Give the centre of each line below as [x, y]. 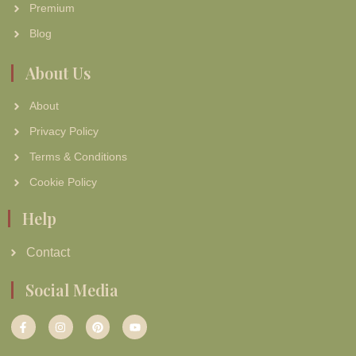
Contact [48, 253]
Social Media [72, 290]
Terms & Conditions [78, 157]
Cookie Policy [63, 182]
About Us [58, 73]
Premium [52, 8]
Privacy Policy [64, 132]
